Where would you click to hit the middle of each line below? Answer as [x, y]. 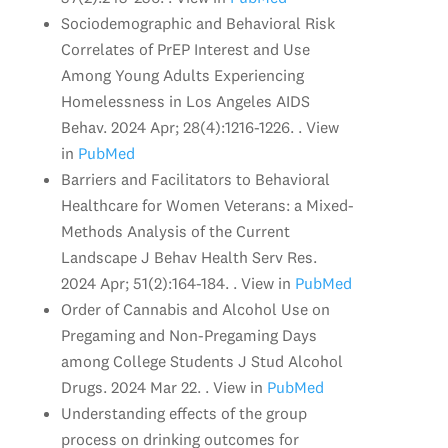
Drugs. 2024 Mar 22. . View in [161, 386]
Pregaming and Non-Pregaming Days [188, 334]
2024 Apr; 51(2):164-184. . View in [175, 282]
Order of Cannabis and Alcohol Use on [195, 308]
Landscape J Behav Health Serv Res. [188, 256]
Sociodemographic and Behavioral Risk [197, 22]
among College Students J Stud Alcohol [201, 360]
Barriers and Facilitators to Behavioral [195, 178]
